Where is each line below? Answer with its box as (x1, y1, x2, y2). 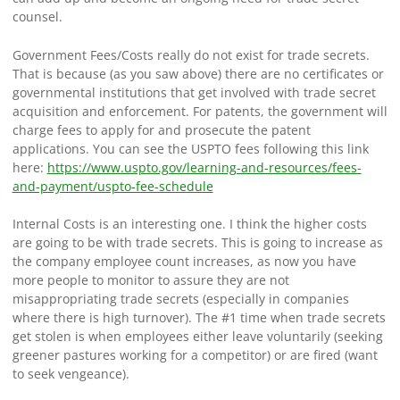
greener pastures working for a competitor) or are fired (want (12, 346, 378, 364)
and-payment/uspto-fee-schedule (12, 177, 213, 195)
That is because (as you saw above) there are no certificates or (12, 64, 384, 82)
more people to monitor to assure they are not (12, 271, 289, 289)
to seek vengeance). (12, 365, 129, 383)
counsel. (12, 8, 62, 26)
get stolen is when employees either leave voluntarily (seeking (12, 328, 383, 346)
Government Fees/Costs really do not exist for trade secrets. (12, 46, 370, 63)
